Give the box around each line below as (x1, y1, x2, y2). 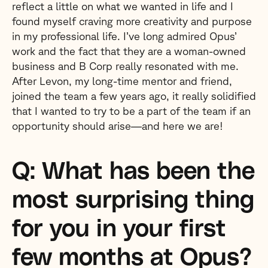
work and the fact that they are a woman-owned (12, 45, 246, 57)
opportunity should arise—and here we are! (12, 120, 223, 132)
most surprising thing (12, 188, 254, 212)
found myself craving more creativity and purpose (12, 15, 252, 27)
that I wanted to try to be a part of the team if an (12, 105, 251, 117)
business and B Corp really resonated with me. (12, 60, 239, 72)
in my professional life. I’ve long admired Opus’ (12, 30, 237, 42)
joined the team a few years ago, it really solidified (12, 90, 256, 102)
